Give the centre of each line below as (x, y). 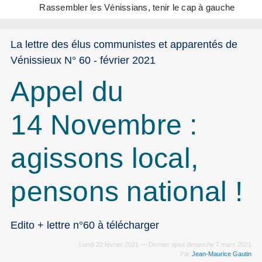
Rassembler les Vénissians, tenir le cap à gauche (137, 7)
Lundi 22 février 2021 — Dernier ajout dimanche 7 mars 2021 (165, 245)
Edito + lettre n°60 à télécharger (85, 225)
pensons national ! (127, 191)
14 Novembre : (104, 125)
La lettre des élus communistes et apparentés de (124, 44)
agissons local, (105, 158)
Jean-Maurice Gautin (221, 254)
